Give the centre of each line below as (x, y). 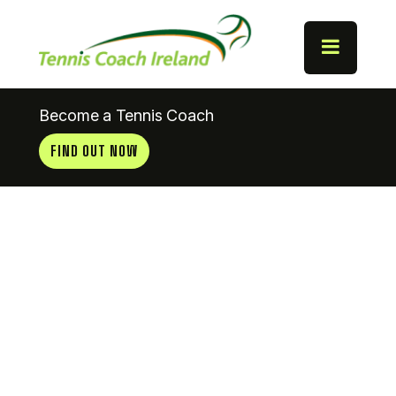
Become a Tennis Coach (126, 115)
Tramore (168, 257)
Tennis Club (168, 310)
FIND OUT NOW (94, 151)
